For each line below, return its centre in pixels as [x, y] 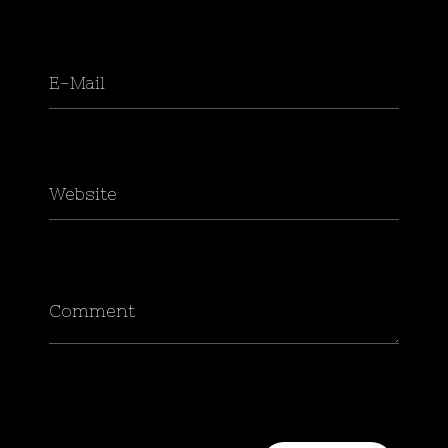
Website [83, 193]
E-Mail [77, 82]
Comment [92, 310]
